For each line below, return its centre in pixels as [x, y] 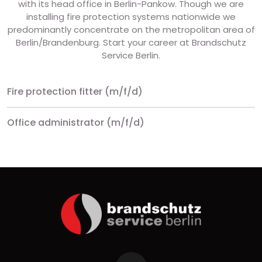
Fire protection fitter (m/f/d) [75, 92]
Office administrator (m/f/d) [76, 123]
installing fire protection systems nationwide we [131, 17]
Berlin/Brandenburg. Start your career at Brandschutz [131, 42]
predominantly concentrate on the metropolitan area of [131, 30]
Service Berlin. [131, 55]
